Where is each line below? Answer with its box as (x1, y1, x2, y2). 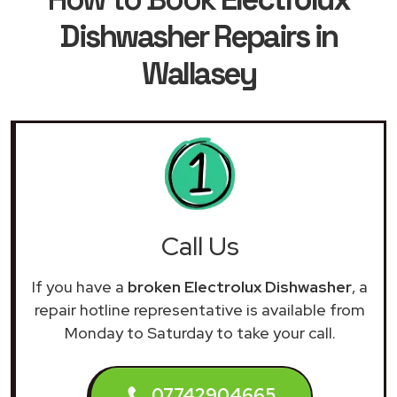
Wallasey (142, 53, 255, 93)
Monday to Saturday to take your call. (64, 322, 336, 343)
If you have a (32, 276, 128, 297)
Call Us (160, 229, 239, 263)
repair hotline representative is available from (35, 299, 365, 320)
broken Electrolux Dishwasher (128, 276, 352, 297)
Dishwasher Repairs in (59, 16, 338, 56)
